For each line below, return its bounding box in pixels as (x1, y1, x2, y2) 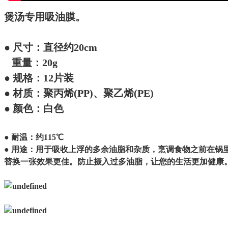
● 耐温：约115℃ (4, 132, 64, 141)
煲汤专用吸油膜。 (4, 11, 85, 22)
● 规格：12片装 (4, 72, 74, 83)
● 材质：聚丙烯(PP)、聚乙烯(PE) (4, 87, 154, 99)
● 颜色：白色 (4, 102, 64, 114)
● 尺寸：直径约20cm (4, 41, 97, 53)
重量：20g (4, 56, 58, 68)
